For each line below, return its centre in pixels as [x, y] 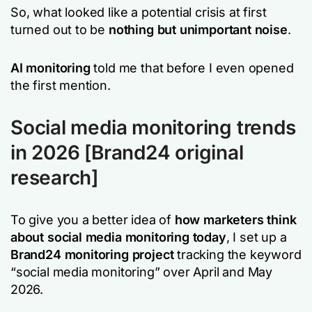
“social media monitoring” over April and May [142, 272]
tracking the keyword [237, 254]
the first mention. [61, 85]
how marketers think [235, 219]
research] [55, 177]
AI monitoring [50, 68]
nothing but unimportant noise [198, 29]
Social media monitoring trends [153, 127]
